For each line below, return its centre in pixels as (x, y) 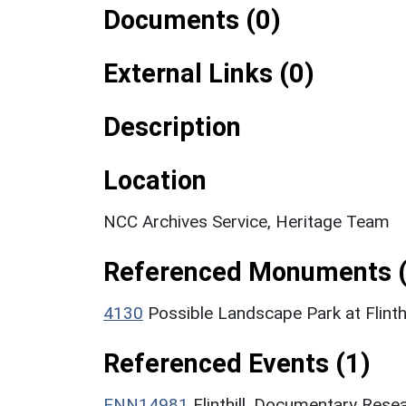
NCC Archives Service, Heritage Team (246, 221)
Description (172, 126)
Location (155, 180)
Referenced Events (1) (237, 363)
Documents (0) (192, 19)
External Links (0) (209, 73)
